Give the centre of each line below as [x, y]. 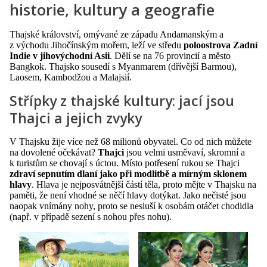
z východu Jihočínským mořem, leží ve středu [97, 45]
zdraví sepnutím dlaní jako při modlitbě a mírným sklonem [128, 173]
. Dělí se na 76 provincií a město [170, 55]
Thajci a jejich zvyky [76, 118]
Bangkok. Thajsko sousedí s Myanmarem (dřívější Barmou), [123, 66]
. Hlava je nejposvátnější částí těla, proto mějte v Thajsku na [144, 184]
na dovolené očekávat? [54, 152]
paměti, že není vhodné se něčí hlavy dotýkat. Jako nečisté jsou [128, 195]
